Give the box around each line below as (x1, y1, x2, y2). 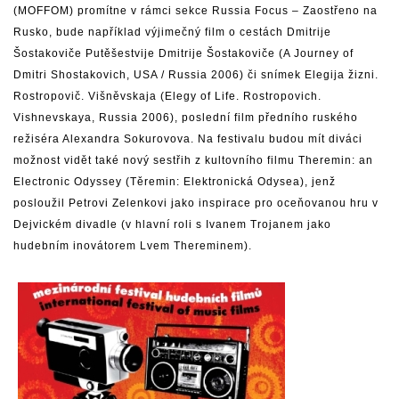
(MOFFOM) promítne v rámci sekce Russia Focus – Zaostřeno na (13, 4, 378, 18)
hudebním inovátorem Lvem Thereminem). (13, 240, 252, 253)
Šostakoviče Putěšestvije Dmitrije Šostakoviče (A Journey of (13, 47, 354, 61)
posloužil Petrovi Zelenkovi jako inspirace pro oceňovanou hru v (13, 197, 379, 210)
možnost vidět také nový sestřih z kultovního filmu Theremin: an (13, 154, 373, 167)
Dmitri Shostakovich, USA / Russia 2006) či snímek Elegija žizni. (13, 69, 379, 82)
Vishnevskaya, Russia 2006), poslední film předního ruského (13, 111, 358, 125)
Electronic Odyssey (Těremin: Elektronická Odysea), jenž (13, 175, 336, 189)
